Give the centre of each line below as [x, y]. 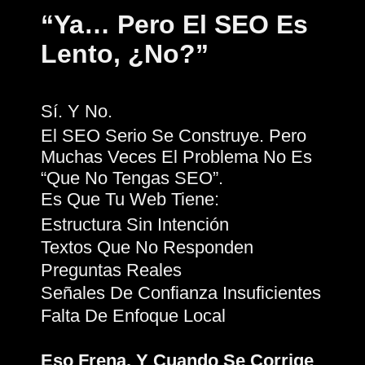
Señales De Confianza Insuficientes [181, 292]
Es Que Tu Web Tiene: [130, 199]
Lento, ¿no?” [125, 53]
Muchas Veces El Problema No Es [176, 156]
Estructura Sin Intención [135, 224]
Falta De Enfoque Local [133, 315]
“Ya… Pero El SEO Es [174, 24]
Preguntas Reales [111, 270]
